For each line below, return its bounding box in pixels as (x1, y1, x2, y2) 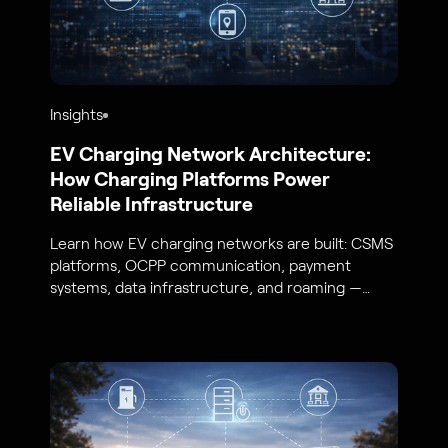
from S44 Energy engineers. (50, 300, 249, 318)
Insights (50, 106, 104, 124)
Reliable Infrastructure (50, 193, 254, 216)
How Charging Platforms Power (50, 168, 331, 191)
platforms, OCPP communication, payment (50, 256, 352, 274)
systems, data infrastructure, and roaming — (50, 278, 363, 296)
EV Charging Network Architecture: (50, 143, 372, 166)
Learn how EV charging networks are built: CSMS (50, 234, 394, 252)
